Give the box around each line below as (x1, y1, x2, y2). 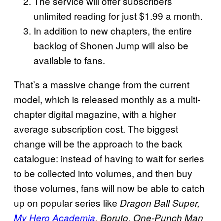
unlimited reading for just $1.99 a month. (34, 9, 203, 23)
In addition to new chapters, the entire (34, 24, 192, 37)
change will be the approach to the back (14, 137, 183, 150)
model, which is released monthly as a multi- (14, 92, 200, 106)
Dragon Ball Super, (120, 196, 200, 210)
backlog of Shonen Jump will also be (34, 38, 188, 52)
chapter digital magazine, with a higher (14, 107, 176, 121)
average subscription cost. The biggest (14, 122, 178, 136)
